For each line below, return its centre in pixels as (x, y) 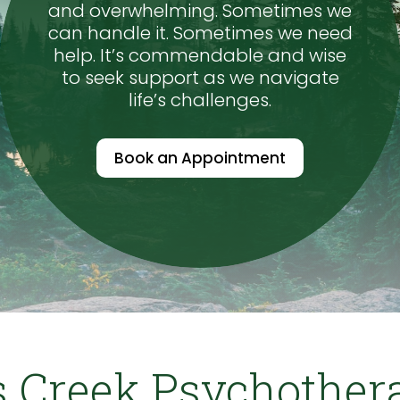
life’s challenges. (200, 100)
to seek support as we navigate (200, 78)
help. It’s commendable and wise (200, 56)
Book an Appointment (200, 158)
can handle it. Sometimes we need (200, 33)
